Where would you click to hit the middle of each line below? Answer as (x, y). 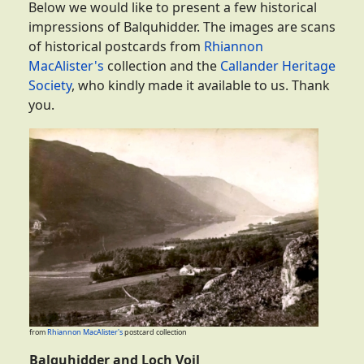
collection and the (162, 66)
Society (50, 86)
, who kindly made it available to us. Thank (201, 86)
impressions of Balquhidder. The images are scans (182, 27)
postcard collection (155, 332)
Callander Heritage (278, 66)
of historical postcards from (116, 47)
